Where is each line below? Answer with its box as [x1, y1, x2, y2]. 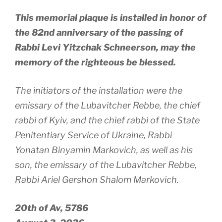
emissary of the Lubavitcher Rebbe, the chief [15, 100, 200, 111]
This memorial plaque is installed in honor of [15, 12, 206, 23]
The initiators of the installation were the [15, 85, 182, 96]
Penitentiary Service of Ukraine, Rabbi [15, 130, 172, 141]
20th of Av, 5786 [15, 203, 88, 214]
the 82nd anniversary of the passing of [15, 27, 183, 38]
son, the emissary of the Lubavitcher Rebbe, [15, 160, 197, 170]
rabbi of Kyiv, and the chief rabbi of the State [15, 115, 200, 126]
